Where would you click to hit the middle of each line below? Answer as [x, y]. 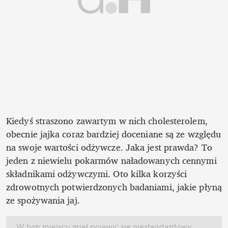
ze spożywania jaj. [44, 200]
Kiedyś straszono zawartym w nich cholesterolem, [107, 120]
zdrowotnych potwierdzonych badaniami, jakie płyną [114, 187]
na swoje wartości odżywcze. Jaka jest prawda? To [109, 147]
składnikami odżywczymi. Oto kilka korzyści [97, 173]
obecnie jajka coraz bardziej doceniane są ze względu [114, 134]
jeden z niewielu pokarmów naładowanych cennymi [111, 160]
